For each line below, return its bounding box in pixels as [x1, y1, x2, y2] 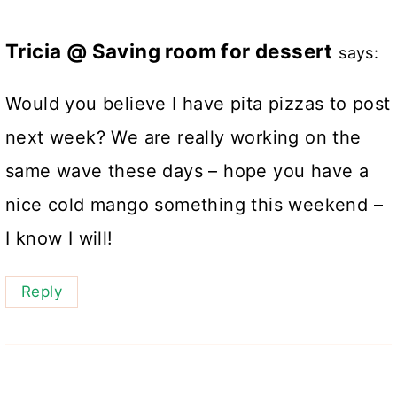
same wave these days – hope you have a [5, 160, 370, 182]
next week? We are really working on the [5, 126, 362, 148]
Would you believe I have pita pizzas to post [5, 92, 391, 114]
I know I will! [5, 227, 113, 249]
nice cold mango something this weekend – [5, 193, 383, 215]
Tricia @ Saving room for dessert [5, 38, 333, 63]
